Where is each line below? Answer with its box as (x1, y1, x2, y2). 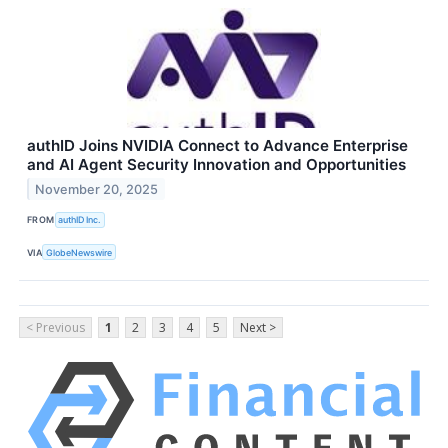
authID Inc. (58, 214, 102, 226)
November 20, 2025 (35, 181, 159, 197)
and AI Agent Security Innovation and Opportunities (27, 154, 406, 174)
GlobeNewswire (46, 246, 113, 258)
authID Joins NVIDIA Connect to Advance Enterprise (27, 135, 408, 155)
